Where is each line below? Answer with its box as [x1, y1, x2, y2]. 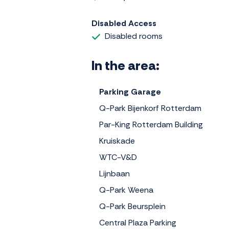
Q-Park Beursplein [99, 201, 166, 212]
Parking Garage [99, 86, 161, 98]
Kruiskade [99, 135, 135, 147]
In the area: [91, 57, 159, 75]
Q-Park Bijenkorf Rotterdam [99, 103, 201, 114]
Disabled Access [91, 18, 156, 29]
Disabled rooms [105, 31, 163, 42]
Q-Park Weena [99, 185, 153, 196]
